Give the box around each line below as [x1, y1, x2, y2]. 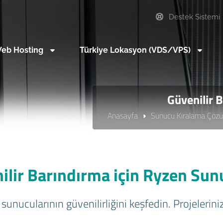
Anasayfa [108, 110, 138, 121]
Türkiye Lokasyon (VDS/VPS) [80, 45, 193, 55]
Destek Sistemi [167, 12, 221, 21]
